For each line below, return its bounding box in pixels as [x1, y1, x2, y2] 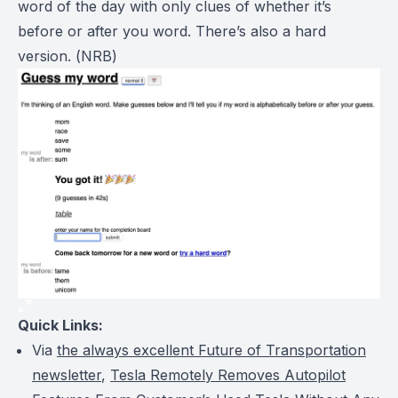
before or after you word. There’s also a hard [18, 22, 326, 41]
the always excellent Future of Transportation [57, 340, 366, 359]
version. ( [18, 47, 81, 66]
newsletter [32, 365, 101, 384]
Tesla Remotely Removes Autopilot [110, 365, 346, 384]
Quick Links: [18, 315, 103, 334]
